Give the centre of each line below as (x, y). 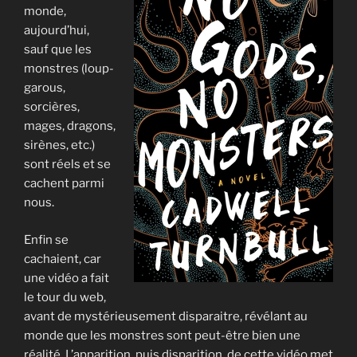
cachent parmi (64, 184)
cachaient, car (63, 259)
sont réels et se (67, 165)
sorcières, (52, 107)
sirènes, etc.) (59, 145)
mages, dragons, (70, 126)
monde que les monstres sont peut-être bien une (162, 335)
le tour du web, (65, 297)
